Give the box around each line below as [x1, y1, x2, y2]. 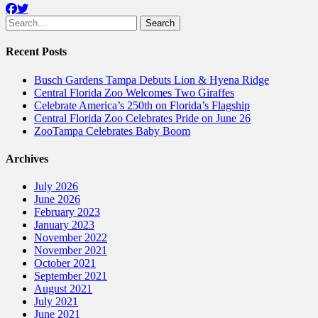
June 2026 [34, 193, 80, 206]
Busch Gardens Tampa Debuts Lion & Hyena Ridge [34, 73, 269, 86]
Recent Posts [6, 45, 67, 58]
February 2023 [34, 206, 100, 219]
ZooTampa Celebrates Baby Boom [34, 124, 190, 137]
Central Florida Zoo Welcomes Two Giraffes [34, 86, 234, 99]
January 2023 [34, 219, 94, 231]
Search [5, 15, 35, 28]
